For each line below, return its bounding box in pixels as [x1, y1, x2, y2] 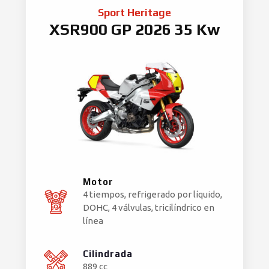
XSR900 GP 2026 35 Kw [49, 20, 220, 39]
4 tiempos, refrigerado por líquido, [83, 189, 222, 199]
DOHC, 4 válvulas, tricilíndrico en [83, 202, 214, 213]
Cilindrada [83, 248, 133, 259]
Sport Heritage [98, 7, 171, 19]
